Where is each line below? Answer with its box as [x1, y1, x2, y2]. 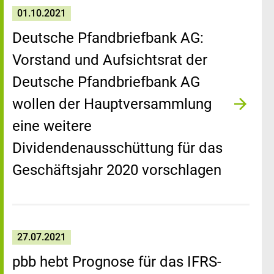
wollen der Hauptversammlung [12, 95, 212, 113]
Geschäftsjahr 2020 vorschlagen [12, 161, 221, 179]
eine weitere [12, 117, 92, 135]
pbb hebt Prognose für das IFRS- [12, 253, 221, 270]
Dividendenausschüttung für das [12, 139, 223, 157]
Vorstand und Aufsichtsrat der [12, 51, 207, 68]
